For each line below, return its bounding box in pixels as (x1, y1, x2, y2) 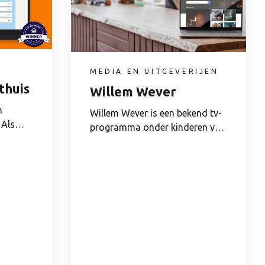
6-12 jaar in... (90, 135, 144, 147)
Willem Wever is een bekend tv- (90, 107, 222, 118)
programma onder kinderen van (90, 121, 225, 132)
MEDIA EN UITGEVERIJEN (90, 67, 219, 75)
